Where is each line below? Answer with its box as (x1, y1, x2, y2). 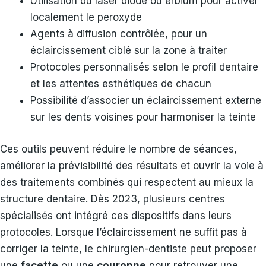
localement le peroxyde (30, 11, 142, 24)
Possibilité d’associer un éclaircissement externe (30, 94, 261, 107)
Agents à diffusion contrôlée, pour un (30, 28, 207, 40)
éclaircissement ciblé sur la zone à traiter (30, 45, 227, 57)
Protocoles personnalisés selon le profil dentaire (30, 61, 258, 74)
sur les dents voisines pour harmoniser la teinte (30, 111, 256, 123)
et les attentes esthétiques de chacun (30, 78, 211, 90)
